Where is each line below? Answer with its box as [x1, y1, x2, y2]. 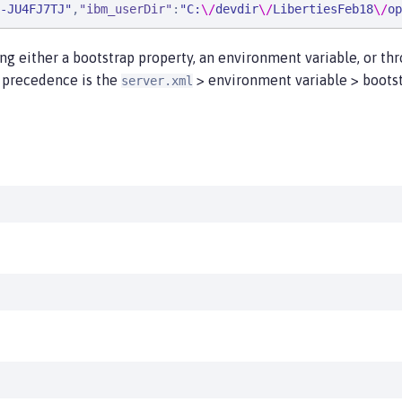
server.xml [121, 74, 193, 88]
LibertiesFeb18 [273, 2, 373, 16]
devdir [215, 2, 258, 16]
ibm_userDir [86, 2, 165, 16]
